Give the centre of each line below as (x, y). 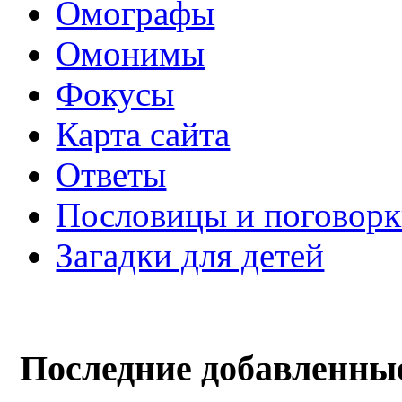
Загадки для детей (190, 256)
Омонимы (131, 54)
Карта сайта (143, 135)
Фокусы (115, 94)
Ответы (111, 175)
